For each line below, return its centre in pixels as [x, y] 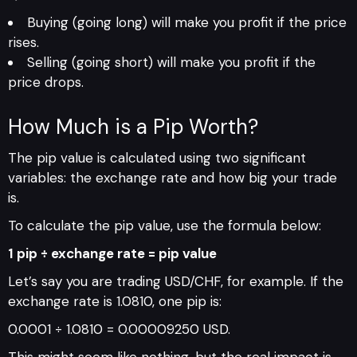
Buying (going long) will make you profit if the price [187, 23]
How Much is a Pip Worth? [133, 126]
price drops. [46, 82]
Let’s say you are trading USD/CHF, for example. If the [176, 281]
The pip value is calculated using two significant [157, 157]
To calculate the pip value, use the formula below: [165, 225]
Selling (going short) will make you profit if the [171, 63]
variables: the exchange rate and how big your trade [173, 177]
